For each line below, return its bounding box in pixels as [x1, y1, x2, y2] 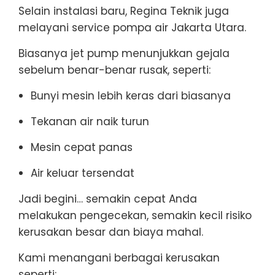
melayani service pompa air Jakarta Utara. [18, 20, 246, 35]
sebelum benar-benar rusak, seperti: [18, 62, 211, 77]
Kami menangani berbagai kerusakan [18, 250, 220, 265]
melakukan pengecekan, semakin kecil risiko [18, 207, 252, 223]
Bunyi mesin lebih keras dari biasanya [31, 88, 231, 103]
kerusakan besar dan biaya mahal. [18, 224, 203, 239]
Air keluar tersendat [31, 165, 134, 180]
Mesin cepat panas [31, 139, 133, 155]
